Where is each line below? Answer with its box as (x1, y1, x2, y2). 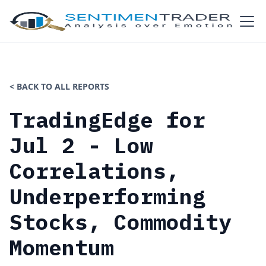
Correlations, (9, 157, 179, 185)
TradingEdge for (9, 106, 205, 134)
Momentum (9, 233, 114, 261)
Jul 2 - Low (9, 131, 153, 159)
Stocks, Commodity (9, 208, 232, 236)
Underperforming (9, 182, 205, 210)
